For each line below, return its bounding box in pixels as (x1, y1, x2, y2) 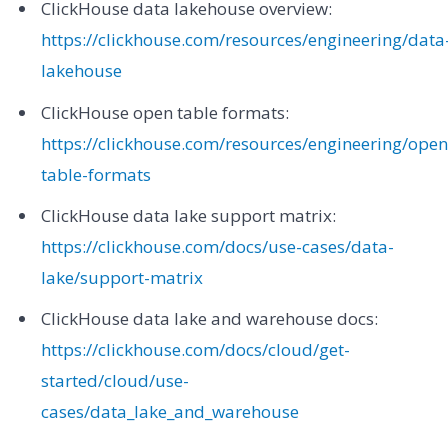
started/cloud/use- (40, 369, 189, 393)
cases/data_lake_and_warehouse (40, 400, 299, 424)
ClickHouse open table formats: (40, 100, 289, 124)
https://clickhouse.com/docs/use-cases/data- (40, 235, 394, 259)
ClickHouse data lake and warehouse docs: (40, 307, 378, 331)
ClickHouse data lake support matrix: (40, 204, 336, 228)
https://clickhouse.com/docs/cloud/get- (40, 338, 350, 362)
